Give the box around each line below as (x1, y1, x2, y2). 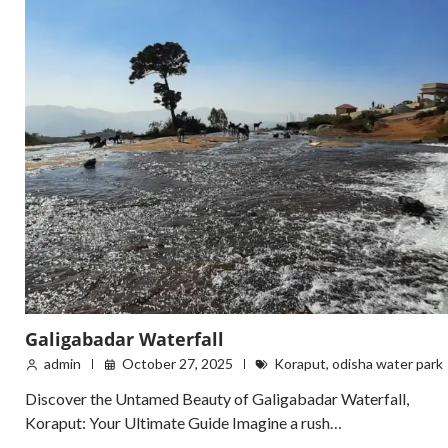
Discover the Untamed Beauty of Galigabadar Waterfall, (25, 389, 409, 409)
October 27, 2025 (122, 355, 233, 373)
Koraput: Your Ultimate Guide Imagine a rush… (25, 413, 342, 433)
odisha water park (332, 355, 443, 373)
